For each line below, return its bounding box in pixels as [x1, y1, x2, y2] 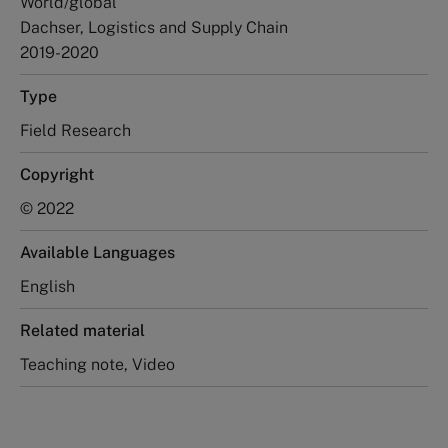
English [20, 276, 75, 296]
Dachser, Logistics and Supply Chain [20, 17, 288, 37]
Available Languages [20, 242, 175, 262]
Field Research [20, 120, 131, 140]
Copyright [20, 164, 94, 184]
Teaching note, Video [20, 354, 175, 374]
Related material [20, 320, 145, 340]
